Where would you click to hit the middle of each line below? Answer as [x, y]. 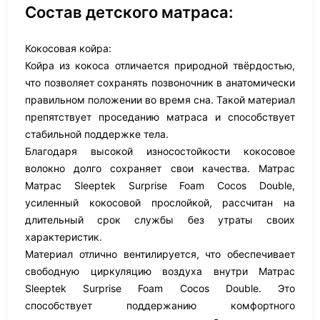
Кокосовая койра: [68, 48]
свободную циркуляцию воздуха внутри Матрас [160, 271]
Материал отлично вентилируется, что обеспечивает [160, 254]
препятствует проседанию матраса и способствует [160, 117]
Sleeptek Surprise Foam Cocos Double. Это [160, 288]
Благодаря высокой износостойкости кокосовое [160, 151]
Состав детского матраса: [129, 12]
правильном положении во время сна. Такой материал [160, 100]
